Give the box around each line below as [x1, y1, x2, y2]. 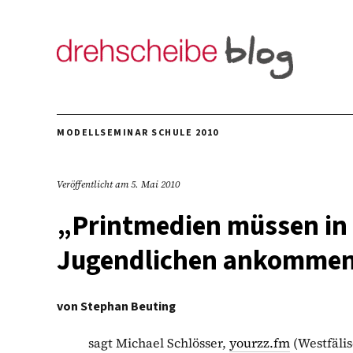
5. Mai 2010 [131, 178, 180, 191]
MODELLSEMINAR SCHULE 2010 [57, 126, 219, 139]
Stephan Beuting [80, 298, 176, 315]
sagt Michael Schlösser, [88, 334, 229, 351]
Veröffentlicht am [57, 178, 131, 191]
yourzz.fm [229, 334, 290, 351]
